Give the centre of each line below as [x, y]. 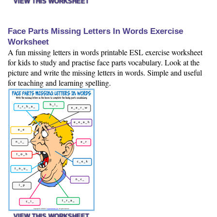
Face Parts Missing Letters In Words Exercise [95, 31]
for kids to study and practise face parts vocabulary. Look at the [104, 62]
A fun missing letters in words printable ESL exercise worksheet [105, 52]
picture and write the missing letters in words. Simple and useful [105, 73]
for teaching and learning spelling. [59, 83]
